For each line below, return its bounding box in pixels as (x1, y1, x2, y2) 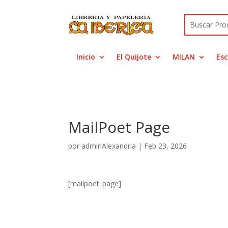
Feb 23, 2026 (144, 140, 187, 151)
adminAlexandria (81, 140, 136, 151)
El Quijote (117, 51, 152, 62)
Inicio (76, 51, 96, 62)
